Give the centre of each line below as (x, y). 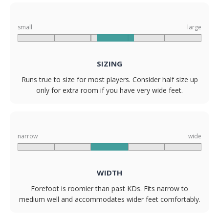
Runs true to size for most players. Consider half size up (109, 80)
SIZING (109, 64)
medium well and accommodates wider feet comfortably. (109, 199)
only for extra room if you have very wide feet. (109, 90)
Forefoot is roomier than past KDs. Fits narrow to (109, 189)
